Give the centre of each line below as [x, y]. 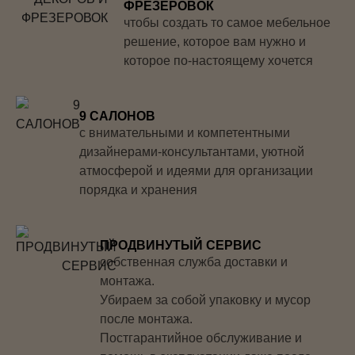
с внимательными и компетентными [185, 132]
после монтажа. [147, 319]
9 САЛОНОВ [117, 116]
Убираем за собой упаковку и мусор [206, 300]
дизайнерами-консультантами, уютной [192, 151]
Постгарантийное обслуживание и [201, 338]
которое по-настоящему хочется [218, 60]
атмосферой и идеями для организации [196, 170]
